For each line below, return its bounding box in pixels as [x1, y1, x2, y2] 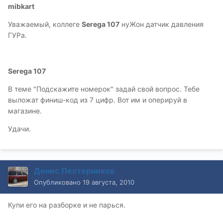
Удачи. [8, 124, 31, 133]
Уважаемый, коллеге [8, 20, 82, 29]
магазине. [8, 107, 42, 115]
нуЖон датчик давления [119, 20, 204, 29]
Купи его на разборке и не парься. [8, 201, 125, 210]
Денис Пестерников [34, 166, 114, 176]
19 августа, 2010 [83, 178, 134, 187]
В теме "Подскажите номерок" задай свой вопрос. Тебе [8, 85, 200, 94]
